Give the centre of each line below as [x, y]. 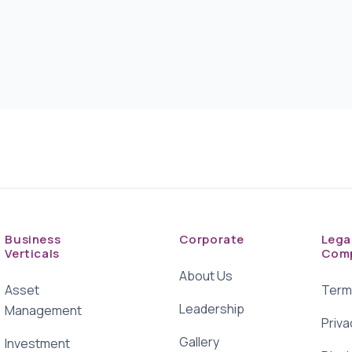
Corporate [212, 239]
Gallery [199, 341]
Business [33, 239]
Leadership [211, 308]
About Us [205, 275]
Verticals [32, 253]
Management [44, 310]
